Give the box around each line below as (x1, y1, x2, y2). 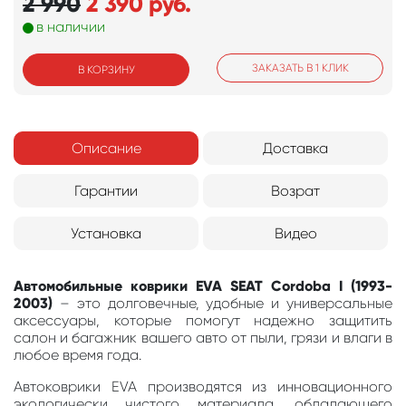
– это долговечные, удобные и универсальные (59, 295, 393, 313)
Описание (71, 140, 141, 158)
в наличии (36, 18, 105, 36)
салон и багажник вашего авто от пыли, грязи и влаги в (14, 329, 392, 347)
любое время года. (14, 346, 141, 364)
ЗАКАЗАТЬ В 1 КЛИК (251, 62, 349, 75)
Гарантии (74, 182, 138, 200)
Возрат (271, 182, 320, 200)
